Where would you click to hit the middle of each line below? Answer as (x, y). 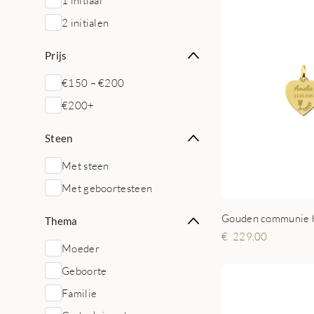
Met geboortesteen (107, 188)
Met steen (86, 165)
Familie (80, 293)
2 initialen (86, 22)
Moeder (81, 248)
